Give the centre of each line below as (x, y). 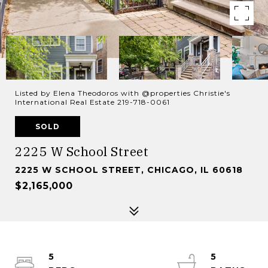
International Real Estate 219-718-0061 (92, 102)
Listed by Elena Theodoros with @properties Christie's (123, 93)
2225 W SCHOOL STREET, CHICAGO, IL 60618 (129, 170)
